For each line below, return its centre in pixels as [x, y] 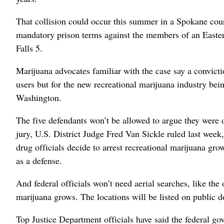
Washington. [39, 97]
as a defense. [39, 160]
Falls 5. [29, 48]
